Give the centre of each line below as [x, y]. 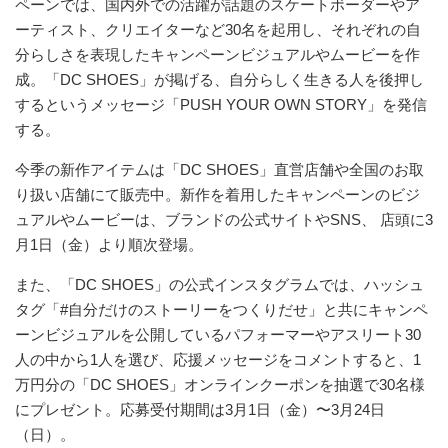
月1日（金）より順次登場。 [109, 244]
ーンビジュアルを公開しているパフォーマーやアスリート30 [218, 334]
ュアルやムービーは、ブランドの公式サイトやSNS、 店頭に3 [224, 219]
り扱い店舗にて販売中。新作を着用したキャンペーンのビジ [217, 194]
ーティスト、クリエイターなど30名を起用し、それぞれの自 [218, 29]
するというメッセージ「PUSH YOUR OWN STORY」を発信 [221, 104]
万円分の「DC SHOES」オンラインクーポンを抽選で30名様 [220, 384]
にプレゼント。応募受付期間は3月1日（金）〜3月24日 [200, 409]
